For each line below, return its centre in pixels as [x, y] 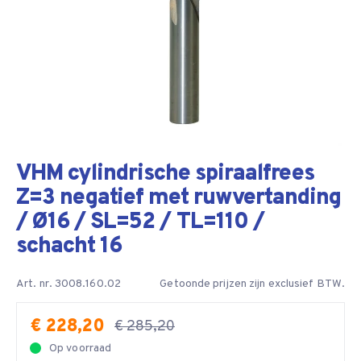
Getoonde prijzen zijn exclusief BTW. [252, 284]
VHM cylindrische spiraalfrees [165, 174]
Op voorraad [81, 349]
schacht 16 [69, 247]
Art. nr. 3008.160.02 [68, 284]
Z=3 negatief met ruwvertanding [178, 198]
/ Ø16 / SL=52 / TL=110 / [140, 222]
